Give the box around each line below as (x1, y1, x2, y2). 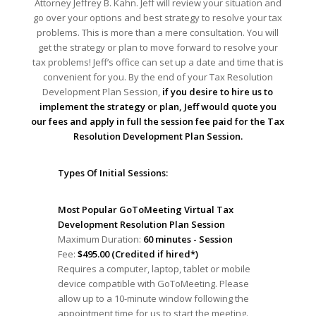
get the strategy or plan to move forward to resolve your (37, 40, 278, 54)
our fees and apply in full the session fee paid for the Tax (31, 114, 285, 128)
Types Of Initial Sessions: (57, 166, 168, 180)
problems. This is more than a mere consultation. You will (37, 25, 279, 39)
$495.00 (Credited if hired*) (77, 248, 198, 261)
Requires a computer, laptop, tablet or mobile (57, 262, 250, 276)
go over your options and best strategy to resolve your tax (33, 11, 283, 24)
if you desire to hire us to (162, 85, 274, 98)
